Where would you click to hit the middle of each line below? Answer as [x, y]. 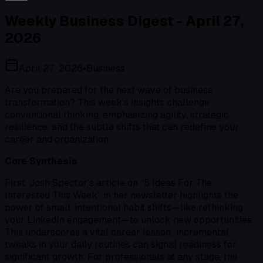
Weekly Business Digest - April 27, [124, 21]
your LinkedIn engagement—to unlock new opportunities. [129, 220]
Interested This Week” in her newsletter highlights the [122, 195]
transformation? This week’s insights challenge [107, 103]
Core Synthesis [41, 161]
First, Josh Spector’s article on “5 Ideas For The [108, 183]
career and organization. [58, 140]
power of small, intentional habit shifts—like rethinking [124, 208]
